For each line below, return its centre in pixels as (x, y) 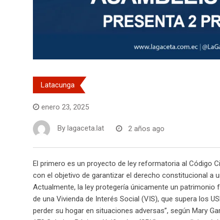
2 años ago (146, 128)
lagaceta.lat (86, 128)
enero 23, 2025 (65, 107)
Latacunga (58, 85)
